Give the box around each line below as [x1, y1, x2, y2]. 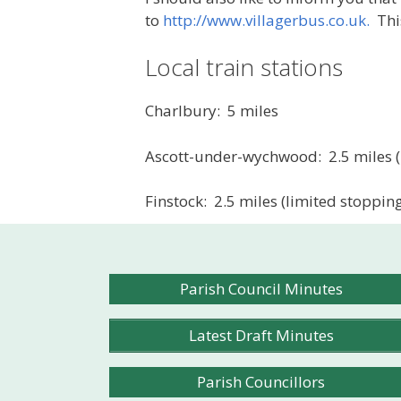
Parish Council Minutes [179, 278, 343, 299]
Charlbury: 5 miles [145, 100, 278, 121]
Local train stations [145, 51, 343, 83]
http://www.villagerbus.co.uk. [163, 9, 370, 30]
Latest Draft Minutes [188, 325, 334, 346]
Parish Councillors [197, 371, 326, 392]
